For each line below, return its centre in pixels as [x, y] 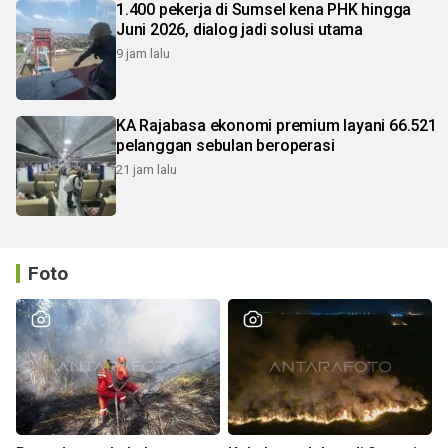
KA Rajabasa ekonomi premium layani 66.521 [276, 125]
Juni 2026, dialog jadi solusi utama [239, 29]
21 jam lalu [146, 169]
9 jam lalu [143, 53]
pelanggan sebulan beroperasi [225, 145]
